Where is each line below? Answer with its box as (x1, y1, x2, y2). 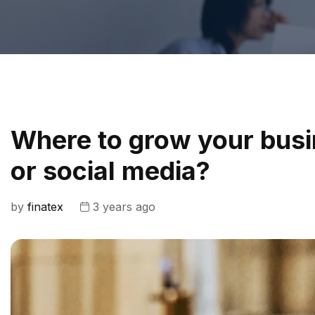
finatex (27, 200, 67, 214)
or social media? (11, 155, 210, 187)
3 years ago (93, 200, 155, 214)
